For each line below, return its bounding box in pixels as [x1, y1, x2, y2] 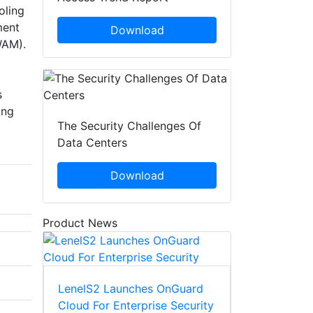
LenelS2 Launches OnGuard [58, 282, 203, 296]
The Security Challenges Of [57, 119, 201, 133]
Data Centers [57, 136, 127, 150]
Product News [43, 216, 117, 231]
